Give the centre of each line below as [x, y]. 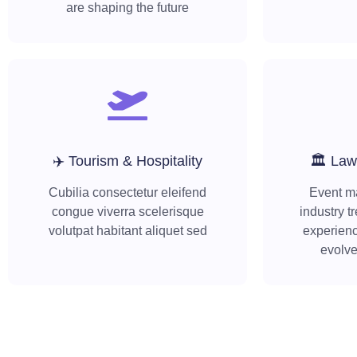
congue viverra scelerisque [127, 212]
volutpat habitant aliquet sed [127, 231]
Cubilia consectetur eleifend [127, 193]
